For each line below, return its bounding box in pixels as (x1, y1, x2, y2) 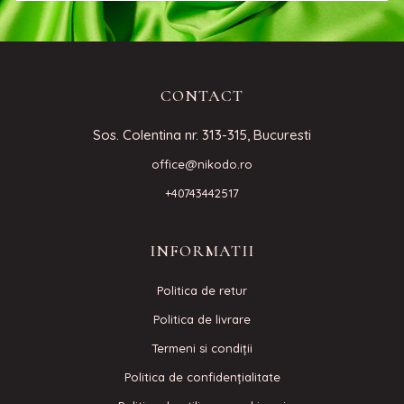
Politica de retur (157, 283, 247, 298)
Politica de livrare (153, 312, 251, 326)
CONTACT (161, 86, 243, 106)
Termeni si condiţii (151, 341, 252, 355)
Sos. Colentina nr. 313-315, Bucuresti (93, 126, 311, 143)
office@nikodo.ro (151, 157, 252, 171)
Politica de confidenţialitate (124, 370, 280, 384)
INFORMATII (150, 241, 254, 261)
